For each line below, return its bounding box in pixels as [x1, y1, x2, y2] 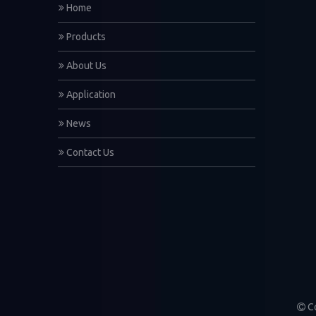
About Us [64, 60, 107, 71]
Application [64, 89, 116, 100]
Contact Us [64, 147, 114, 158]
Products [64, 31, 106, 42]
